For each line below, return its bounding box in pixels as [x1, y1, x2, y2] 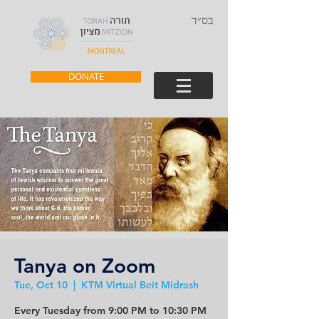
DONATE [68, 70, 104, 83]
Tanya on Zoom [14, 253, 155, 278]
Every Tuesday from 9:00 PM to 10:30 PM [14, 304, 206, 317]
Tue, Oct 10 [14, 278, 68, 291]
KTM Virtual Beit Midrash [81, 278, 199, 291]
